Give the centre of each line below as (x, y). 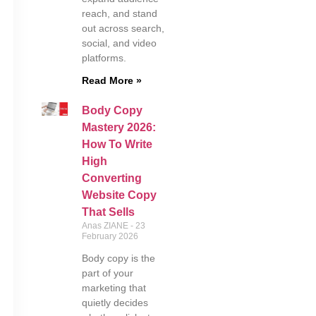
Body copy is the (118, 258)
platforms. (104, 58)
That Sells (108, 212)
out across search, (123, 28)
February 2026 (110, 236)
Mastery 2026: (119, 127)
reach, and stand (119, 13)
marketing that (114, 288)
